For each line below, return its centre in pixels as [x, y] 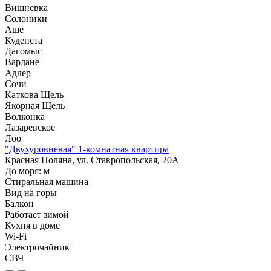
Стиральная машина [47, 181]
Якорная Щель [35, 105]
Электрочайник [37, 247]
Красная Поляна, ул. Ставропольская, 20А [92, 160]
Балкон [19, 203]
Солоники [26, 18]
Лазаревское [30, 127]
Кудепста [24, 40]
